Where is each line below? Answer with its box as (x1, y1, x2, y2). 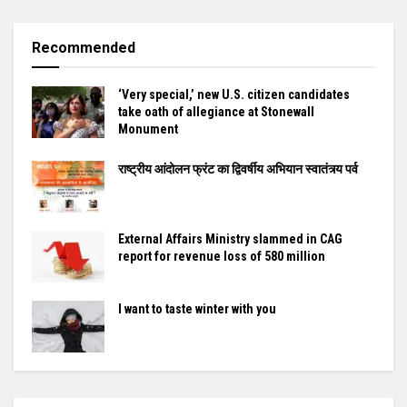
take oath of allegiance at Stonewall (118, 104, 314, 119)
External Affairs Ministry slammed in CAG (118, 231, 342, 246)
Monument (118, 121, 178, 136)
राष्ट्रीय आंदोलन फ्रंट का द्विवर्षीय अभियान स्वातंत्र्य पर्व (118, 161, 358, 176)
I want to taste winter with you (118, 302, 276, 317)
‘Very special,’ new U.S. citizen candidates (118, 86, 350, 102)
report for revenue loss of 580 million (118, 248, 325, 263)
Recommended (32, 38, 135, 56)
